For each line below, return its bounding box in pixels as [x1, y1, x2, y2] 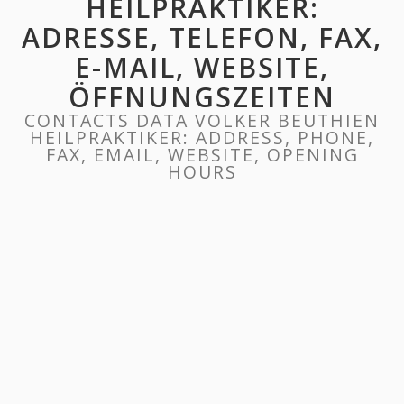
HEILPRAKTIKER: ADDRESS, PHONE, [30, 125, 374, 150]
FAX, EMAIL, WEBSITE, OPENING [45, 142, 359, 167]
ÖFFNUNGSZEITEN [69, 78, 335, 115]
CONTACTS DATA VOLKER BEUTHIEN [24, 108, 380, 133]
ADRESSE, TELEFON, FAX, [22, 19, 382, 56]
